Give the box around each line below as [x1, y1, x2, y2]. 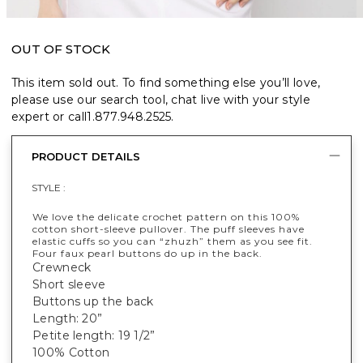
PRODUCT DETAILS [32, 150, 140, 164]
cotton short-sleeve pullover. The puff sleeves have [32, 222, 305, 235]
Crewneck [32, 259, 92, 275]
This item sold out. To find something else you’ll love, [11, 75, 321, 90]
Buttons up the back [32, 293, 154, 309]
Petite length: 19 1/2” [32, 327, 156, 343]
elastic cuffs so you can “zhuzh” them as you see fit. [32, 234, 313, 247]
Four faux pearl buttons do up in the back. [32, 246, 266, 259]
